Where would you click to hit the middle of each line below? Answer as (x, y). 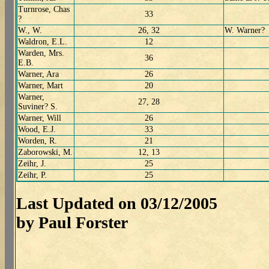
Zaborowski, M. (45, 153)
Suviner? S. (38, 107)
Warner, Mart (41, 86)
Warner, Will (40, 118)
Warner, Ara (38, 74)
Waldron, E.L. (43, 42)
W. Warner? (245, 31)
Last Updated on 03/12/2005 (117, 203)
